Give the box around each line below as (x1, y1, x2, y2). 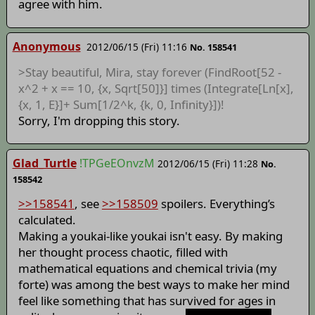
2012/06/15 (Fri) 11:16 (86, 40, 187, 54)
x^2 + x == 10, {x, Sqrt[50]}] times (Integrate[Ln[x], (18, 79, 294, 96)
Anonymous (12, 39, 81, 55)
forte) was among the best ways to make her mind (18, 276, 290, 293)
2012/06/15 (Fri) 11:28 (157, 156, 258, 170)
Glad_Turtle (12, 155, 77, 171)
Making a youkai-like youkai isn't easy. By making (18, 228, 283, 245)
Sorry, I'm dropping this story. (18, 112, 180, 129)
